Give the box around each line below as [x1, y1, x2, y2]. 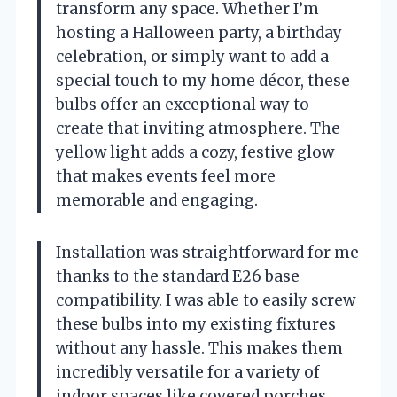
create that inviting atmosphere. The [56, 118, 340, 138]
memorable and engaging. [56, 190, 258, 210]
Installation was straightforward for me [56, 242, 359, 262]
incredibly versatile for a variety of [56, 362, 320, 382]
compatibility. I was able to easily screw [56, 290, 355, 310]
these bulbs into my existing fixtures [56, 314, 336, 334]
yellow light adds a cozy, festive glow [56, 142, 334, 162]
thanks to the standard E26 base [56, 266, 300, 286]
